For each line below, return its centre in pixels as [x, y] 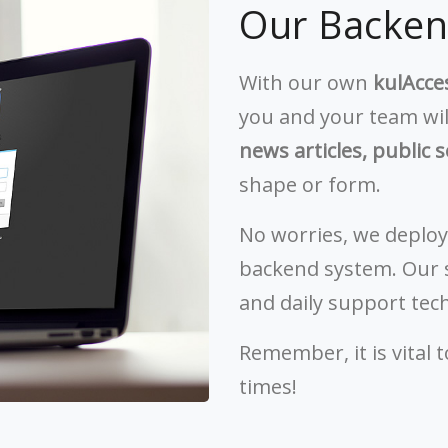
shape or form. [310, 184]
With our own [306, 82]
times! [268, 386]
